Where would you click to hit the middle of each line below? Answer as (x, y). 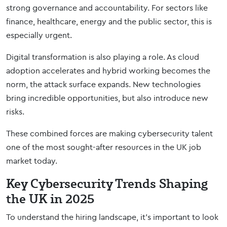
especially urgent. (39, 35)
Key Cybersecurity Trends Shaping (107, 183)
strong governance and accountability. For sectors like (107, 8)
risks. (15, 111)
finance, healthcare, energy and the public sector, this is (109, 21)
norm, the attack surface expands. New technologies (103, 84)
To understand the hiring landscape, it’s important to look (112, 217)
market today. (32, 161)
